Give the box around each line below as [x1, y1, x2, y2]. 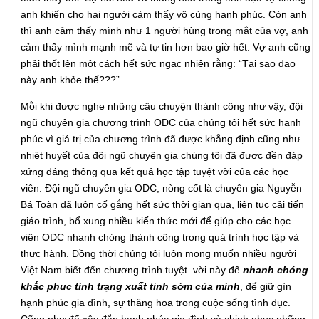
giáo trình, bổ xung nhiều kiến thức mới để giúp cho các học [21, 215, 291, 227]
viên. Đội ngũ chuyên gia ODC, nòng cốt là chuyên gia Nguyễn [21, 182, 303, 194]
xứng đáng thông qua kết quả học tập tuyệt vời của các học [21, 166, 289, 178]
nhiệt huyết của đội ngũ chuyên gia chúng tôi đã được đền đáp [21, 150, 303, 162]
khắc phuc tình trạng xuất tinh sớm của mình [21, 281, 241, 293]
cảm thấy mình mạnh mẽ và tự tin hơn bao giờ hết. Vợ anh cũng [21, 41, 311, 53]
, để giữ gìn [240, 281, 292, 293]
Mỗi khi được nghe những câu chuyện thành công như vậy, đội [21, 100, 303, 113]
